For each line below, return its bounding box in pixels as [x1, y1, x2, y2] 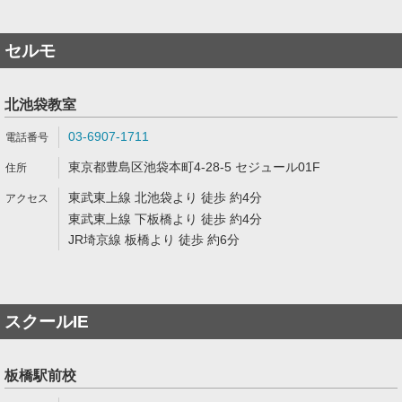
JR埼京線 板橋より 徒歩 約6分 [68, 232, 240, 247]
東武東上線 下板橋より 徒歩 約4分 [68, 212, 262, 226]
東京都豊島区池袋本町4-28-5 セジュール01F [68, 160, 320, 174]
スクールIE [4, 312, 89, 331]
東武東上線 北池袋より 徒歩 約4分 [68, 190, 262, 205]
